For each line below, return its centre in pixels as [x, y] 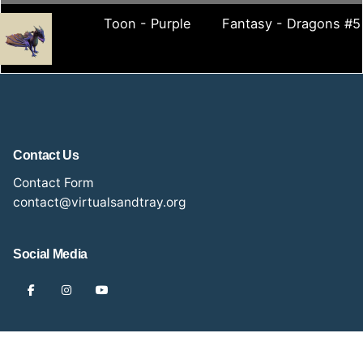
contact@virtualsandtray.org [100, 202]
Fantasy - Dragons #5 [291, 24]
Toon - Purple [147, 24]
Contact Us [46, 154]
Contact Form [53, 182]
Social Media [51, 253]
